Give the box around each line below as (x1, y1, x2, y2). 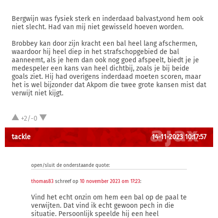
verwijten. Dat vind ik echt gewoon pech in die (31, 201, 174, 210)
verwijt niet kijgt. (12, 89, 63, 97)
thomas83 (31, 179, 54, 184)
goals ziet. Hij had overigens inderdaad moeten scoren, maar (12, 73, 201, 81)
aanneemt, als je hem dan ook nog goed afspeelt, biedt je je (12, 56, 199, 64)
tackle (12, 133, 31, 141)
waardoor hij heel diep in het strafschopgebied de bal (12, 48, 179, 56)
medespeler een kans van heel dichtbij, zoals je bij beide (12, 64, 189, 73)
